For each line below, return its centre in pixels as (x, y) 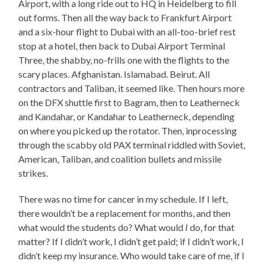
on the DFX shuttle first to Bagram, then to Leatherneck (129, 102)
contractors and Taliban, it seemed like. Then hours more (132, 88)
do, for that (212, 227)
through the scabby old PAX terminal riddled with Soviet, (132, 144)
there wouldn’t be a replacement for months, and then (125, 213)
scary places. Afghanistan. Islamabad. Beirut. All (114, 74)
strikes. (34, 173)
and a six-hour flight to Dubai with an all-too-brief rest (127, 31)
